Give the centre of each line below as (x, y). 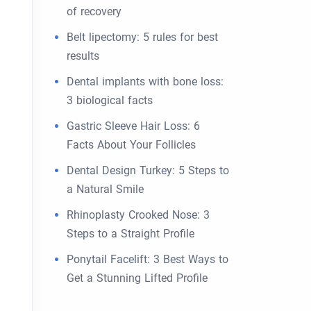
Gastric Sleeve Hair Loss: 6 (133, 126)
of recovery (94, 11)
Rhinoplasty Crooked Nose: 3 (138, 215)
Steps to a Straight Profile (131, 234)
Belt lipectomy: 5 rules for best (142, 37)
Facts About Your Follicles (131, 145)
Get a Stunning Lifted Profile (137, 278)
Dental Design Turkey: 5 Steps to (148, 170)
